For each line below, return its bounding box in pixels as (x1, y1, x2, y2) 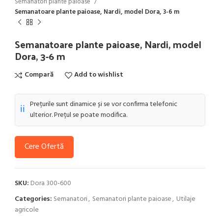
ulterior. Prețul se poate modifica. (30, 109, 127, 121)
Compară (24, 69, 54, 81)
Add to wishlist (74, 69, 124, 81)
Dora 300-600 (30, 177, 71, 189)
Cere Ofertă (25, 140, 64, 153)
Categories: (15, 193, 52, 205)
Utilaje (176, 193, 195, 205)
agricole (15, 204, 39, 216)
